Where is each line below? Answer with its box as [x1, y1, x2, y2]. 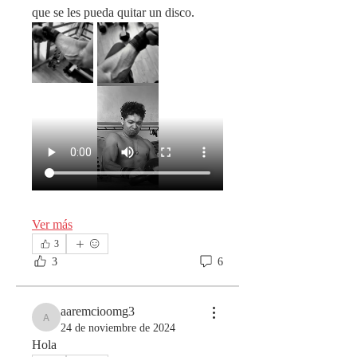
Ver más [32, 218, 73, 231]
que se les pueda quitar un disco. [32, 6, 194, 19]
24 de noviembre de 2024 [61, 322, 175, 334]
